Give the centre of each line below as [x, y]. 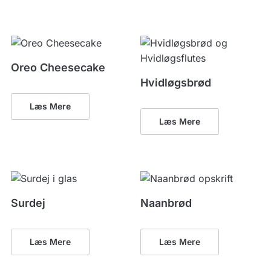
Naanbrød [166, 203]
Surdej [28, 203]
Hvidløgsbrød [176, 82]
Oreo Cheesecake [58, 67]
